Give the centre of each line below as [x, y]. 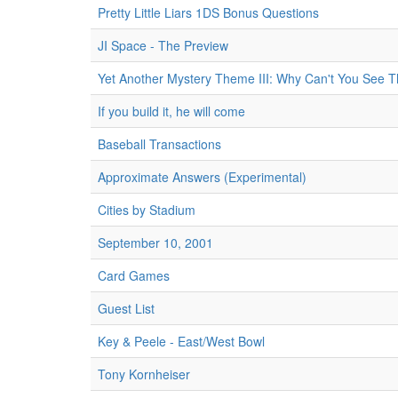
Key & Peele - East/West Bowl [181, 341]
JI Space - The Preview [163, 45]
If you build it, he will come [171, 111]
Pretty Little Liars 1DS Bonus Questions [208, 12]
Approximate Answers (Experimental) [202, 177]
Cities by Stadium [147, 210]
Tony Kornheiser [144, 374]
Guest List [126, 308]
